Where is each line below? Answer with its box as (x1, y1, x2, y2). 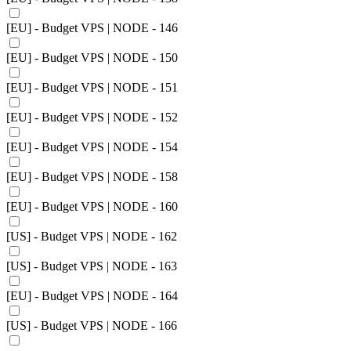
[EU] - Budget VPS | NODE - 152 (6, 110, 178, 124)
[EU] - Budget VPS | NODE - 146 (6, 21, 178, 34)
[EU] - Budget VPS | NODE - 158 (6, 170, 178, 183)
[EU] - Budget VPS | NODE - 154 (6, 140, 178, 154)
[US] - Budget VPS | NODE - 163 (6, 259, 177, 273)
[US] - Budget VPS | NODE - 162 (6, 230, 177, 243)
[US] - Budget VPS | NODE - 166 (6, 319, 177, 332)
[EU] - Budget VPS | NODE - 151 (6, 81, 178, 94)
